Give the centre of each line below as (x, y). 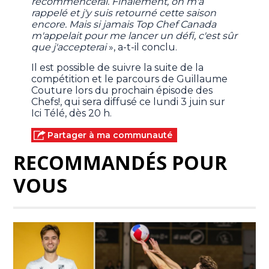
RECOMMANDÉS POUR (120, 163)
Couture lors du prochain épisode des (122, 91)
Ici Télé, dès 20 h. (73, 113)
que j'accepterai (70, 47)
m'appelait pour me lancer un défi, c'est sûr (134, 36)
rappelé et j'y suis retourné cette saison (124, 13)
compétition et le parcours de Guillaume (130, 79)
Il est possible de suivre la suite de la (118, 68)
